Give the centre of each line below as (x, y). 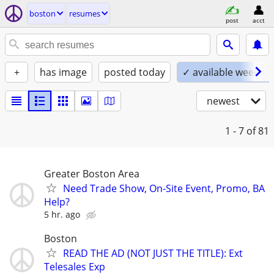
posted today (135, 72)
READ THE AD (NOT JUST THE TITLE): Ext (153, 254)
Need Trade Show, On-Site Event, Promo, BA (164, 188)
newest (223, 101)
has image (63, 72)
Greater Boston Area (92, 174)
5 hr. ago (62, 214)
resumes (85, 13)
